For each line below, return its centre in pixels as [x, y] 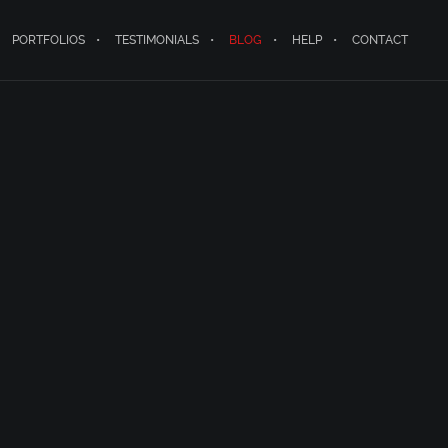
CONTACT [380, 40]
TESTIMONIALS [157, 40]
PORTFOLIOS [48, 40]
